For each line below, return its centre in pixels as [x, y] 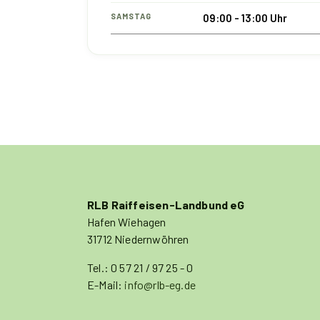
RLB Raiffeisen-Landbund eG [170, 205]
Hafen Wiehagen [130, 222]
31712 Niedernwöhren [138, 239]
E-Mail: [106, 285]
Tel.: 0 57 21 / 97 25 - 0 [140, 267]
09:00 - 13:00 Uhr [245, 18]
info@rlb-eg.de [160, 285]
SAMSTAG [131, 16]
